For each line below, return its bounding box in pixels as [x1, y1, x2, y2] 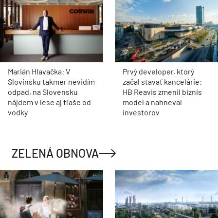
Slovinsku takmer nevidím [8, 77, 95, 87]
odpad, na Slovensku [8, 87, 78, 97]
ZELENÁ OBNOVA [12, 146, 99, 161]
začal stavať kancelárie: [123, 77, 202, 87]
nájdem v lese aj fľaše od [8, 97, 91, 107]
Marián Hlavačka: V [8, 67, 70, 76]
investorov [123, 108, 160, 117]
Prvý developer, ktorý [123, 67, 194, 76]
